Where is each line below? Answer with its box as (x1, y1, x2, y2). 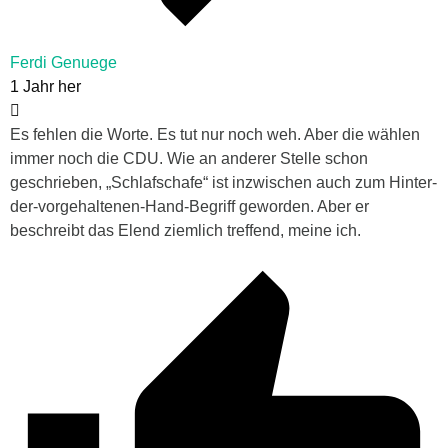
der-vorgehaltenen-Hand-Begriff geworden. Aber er (10, 197, 369, 215)
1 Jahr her (10, 77, 81, 95)
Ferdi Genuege (10, 53, 117, 71)
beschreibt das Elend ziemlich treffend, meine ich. (10, 221, 361, 239)
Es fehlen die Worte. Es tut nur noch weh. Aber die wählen (10, 125, 420, 143)
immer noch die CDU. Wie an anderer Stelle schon (10, 149, 368, 167)
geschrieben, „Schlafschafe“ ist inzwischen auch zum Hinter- (10, 173, 437, 191)
